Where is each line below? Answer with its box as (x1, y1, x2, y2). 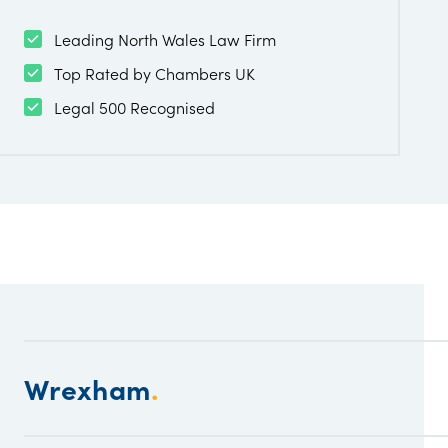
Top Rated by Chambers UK (54, 62, 255, 84)
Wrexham (24, 369, 151, 407)
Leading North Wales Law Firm (54, 28, 276, 50)
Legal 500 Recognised (54, 96, 215, 118)
